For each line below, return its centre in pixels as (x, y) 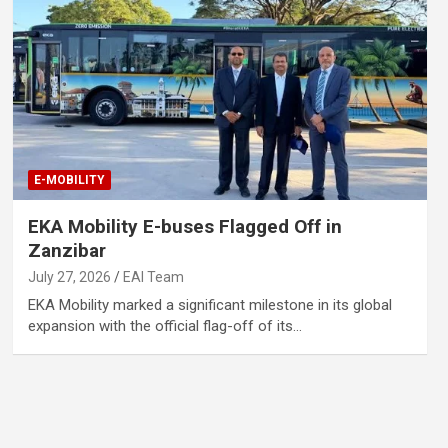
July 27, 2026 (69, 277)
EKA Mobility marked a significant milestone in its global (209, 305)
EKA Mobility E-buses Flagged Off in (184, 227)
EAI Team (153, 277)
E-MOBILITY (69, 180)
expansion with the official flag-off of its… (164, 326)
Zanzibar (66, 251)
